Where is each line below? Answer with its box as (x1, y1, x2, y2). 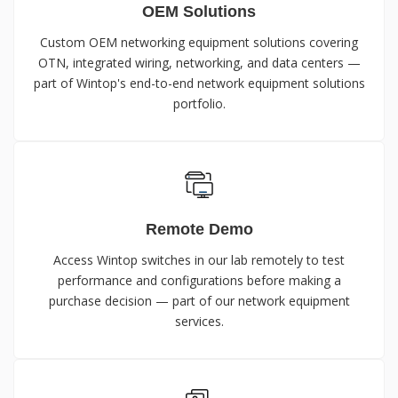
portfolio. (172, 94, 226, 112)
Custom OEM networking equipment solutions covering (40, 33, 358, 51)
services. (174, 312, 224, 330)
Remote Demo (145, 219, 253, 238)
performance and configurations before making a (57, 271, 341, 289)
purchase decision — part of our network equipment (48, 291, 350, 309)
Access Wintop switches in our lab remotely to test (53, 251, 345, 268)
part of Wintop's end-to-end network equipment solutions (33, 74, 365, 92)
